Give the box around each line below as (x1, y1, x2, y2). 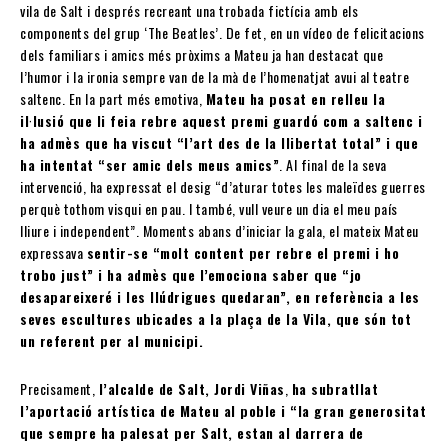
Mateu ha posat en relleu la (205, 88, 385, 110)
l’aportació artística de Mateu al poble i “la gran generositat (20, 400, 426, 422)
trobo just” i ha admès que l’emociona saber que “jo (20, 264, 362, 286)
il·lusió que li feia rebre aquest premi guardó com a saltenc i (20, 110, 422, 132)
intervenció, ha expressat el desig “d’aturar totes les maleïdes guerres (20, 176, 426, 198)
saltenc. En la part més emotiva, (20, 88, 206, 110)
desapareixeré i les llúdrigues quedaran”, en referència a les (20, 286, 420, 308)
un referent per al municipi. (20, 330, 203, 352)
